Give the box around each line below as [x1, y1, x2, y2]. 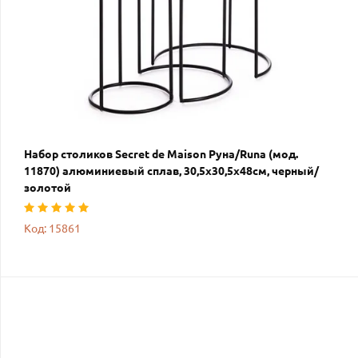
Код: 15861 [24, 221, 81, 235]
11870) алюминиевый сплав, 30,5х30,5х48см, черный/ [24, 164, 319, 177]
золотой [24, 181, 71, 194]
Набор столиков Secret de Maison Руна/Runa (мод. [24, 147, 298, 161]
